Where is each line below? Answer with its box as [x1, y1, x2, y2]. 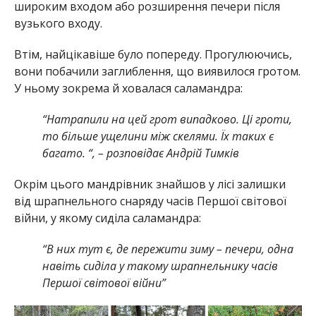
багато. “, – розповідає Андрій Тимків [42, 145, 239, 161]
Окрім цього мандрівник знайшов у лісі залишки [13, 176, 286, 192]
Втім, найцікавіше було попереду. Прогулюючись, [13, 46, 292, 62]
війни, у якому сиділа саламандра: [13, 209, 201, 226]
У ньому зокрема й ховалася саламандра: [13, 80, 243, 96]
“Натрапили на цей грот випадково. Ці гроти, [42, 111, 292, 127]
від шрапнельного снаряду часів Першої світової [13, 193, 286, 209]
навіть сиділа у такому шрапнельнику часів [42, 257, 278, 274]
